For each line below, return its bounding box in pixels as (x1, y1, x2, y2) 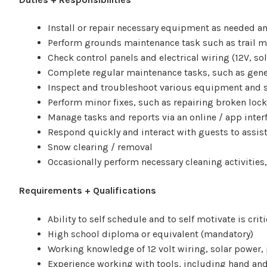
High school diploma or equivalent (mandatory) (48, 228, 253, 240)
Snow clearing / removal (48, 141, 153, 153)
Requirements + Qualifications (19, 185, 156, 197)
